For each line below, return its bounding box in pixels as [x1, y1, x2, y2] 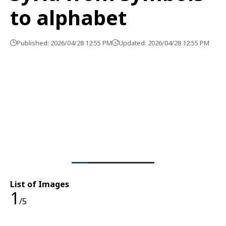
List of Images [10, 178, 69, 190]
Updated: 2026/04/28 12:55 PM [119, 38, 209, 47]
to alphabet [10, 3, 127, 31]
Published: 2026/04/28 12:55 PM [17, 38, 112, 47]
